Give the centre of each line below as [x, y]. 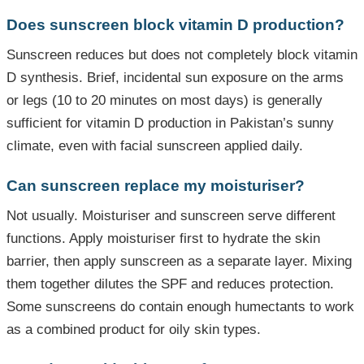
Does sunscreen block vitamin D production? [175, 25]
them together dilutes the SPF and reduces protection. [170, 284]
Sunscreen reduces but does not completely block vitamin [182, 55]
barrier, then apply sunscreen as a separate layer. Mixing [179, 262]
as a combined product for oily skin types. [134, 330]
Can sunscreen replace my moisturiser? [156, 186]
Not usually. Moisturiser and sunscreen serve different [171, 216]
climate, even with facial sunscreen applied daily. [155, 146]
